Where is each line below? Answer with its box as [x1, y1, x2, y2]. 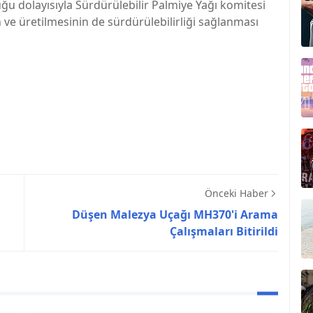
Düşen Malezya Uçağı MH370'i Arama [72, 207, 278, 223]
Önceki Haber [205, 187, 268, 201]
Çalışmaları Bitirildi [170, 224, 278, 240]
